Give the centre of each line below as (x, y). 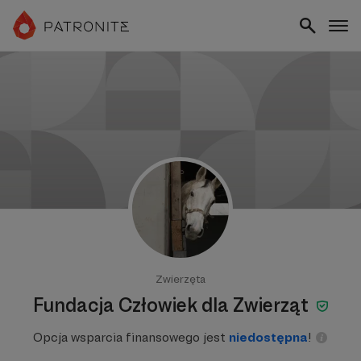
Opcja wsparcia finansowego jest (131, 337)
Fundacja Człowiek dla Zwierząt (172, 305)
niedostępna (268, 337)
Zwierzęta (180, 279)
